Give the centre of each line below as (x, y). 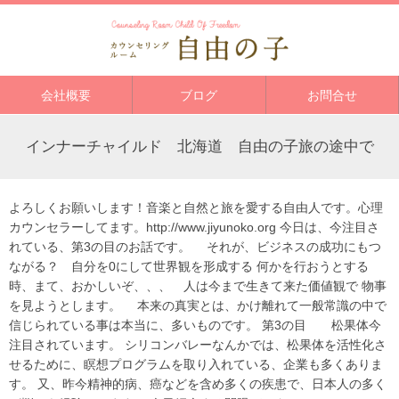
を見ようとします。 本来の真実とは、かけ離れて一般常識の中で (198, 305)
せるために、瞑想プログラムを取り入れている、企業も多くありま (196, 364)
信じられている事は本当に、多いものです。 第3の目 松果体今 (195, 325)
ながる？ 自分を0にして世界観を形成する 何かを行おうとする (189, 266)
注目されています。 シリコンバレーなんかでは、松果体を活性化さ (198, 344)
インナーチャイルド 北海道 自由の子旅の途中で (199, 146)
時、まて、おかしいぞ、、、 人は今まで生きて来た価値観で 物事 (198, 285)
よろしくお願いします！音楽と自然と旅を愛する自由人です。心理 (196, 207)
